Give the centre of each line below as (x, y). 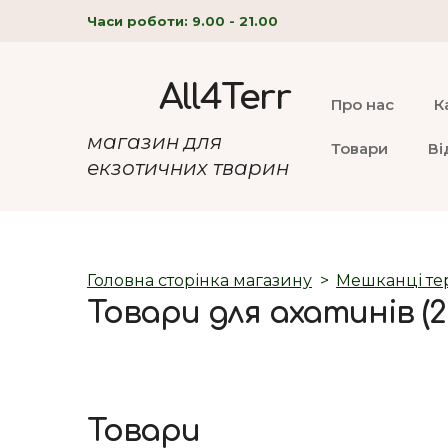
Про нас (363, 104)
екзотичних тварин (188, 167)
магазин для (154, 141)
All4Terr (224, 98)
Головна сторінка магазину (199, 280)
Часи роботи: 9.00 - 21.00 (182, 20)
